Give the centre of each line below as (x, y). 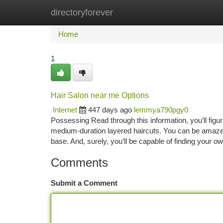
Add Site (185, 12)
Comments (79, 163)
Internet (65, 110)
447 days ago (110, 110)
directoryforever (82, 12)
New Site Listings (129, 12)
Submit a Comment (84, 183)
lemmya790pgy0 (161, 110)
